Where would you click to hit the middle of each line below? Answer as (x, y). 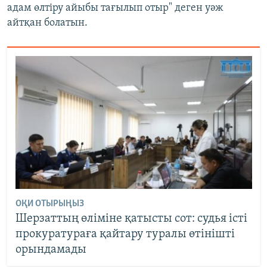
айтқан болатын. (47, 23)
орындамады (51, 250)
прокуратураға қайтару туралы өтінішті (125, 235)
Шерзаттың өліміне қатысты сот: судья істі (131, 219)
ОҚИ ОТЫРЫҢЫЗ (49, 204)
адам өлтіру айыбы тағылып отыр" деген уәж (115, 8)
